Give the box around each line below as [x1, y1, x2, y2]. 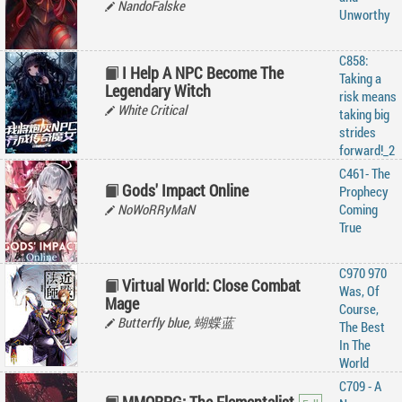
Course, [339, 300, 379, 318]
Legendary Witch [105, 80, 211, 101]
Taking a [339, 69, 381, 87]
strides [339, 123, 376, 141]
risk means [339, 87, 397, 105]
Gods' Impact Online [122, 179, 249, 201]
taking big [339, 105, 389, 123]
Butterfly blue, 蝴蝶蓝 [115, 313, 234, 331]
